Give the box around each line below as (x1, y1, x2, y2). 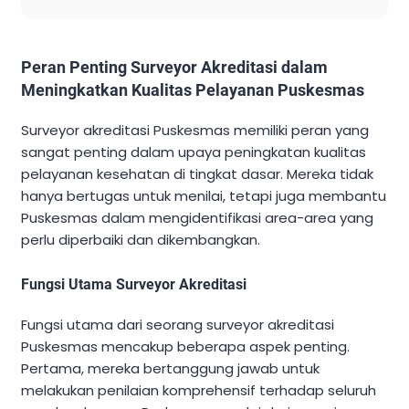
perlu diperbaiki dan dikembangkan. (21, 230, 260, 250)
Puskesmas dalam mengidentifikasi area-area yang (21, 208, 373, 228)
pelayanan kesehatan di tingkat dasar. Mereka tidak (21, 164, 373, 184)
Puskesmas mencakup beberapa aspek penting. (21, 337, 350, 357)
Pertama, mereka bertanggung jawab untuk (21, 359, 320, 379)
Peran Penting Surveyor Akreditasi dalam (21, 58, 328, 78)
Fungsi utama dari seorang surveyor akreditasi (21, 315, 334, 335)
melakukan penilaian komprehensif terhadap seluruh (21, 381, 376, 401)
